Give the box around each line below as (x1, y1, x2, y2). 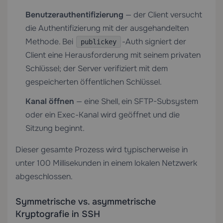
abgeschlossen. (15, 171, 73, 182)
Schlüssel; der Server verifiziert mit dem (25, 63, 168, 74)
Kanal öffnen (25, 96, 74, 107)
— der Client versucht (123, 9, 202, 20)
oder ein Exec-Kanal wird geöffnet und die (25, 110, 180, 120)
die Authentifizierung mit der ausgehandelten (25, 23, 189, 33)
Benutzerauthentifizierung (25, 9, 123, 20)
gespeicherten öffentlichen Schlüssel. (25, 77, 162, 87)
